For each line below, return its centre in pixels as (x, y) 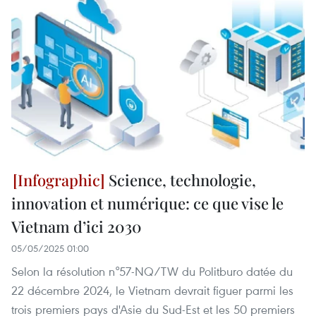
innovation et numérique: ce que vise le (147, 203)
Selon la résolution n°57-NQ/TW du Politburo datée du (152, 272)
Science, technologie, (181, 180)
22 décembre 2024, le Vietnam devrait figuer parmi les (152, 291)
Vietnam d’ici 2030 (77, 227)
